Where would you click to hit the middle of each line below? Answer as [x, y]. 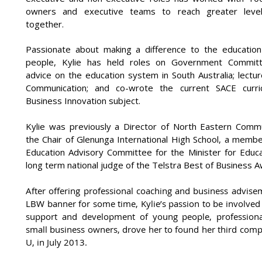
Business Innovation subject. [83, 101]
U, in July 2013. [56, 242]
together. [46, 24]
